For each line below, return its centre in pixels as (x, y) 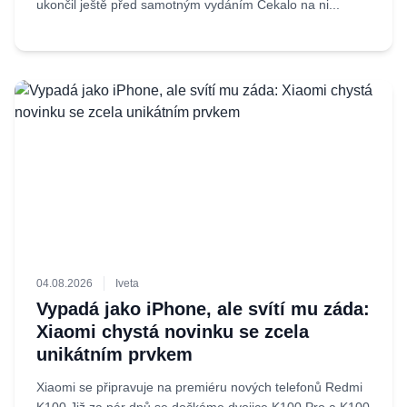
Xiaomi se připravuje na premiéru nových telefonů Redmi (199, 387)
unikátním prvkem (114, 354)
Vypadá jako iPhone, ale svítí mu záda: (203, 309)
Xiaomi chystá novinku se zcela (173, 332)
